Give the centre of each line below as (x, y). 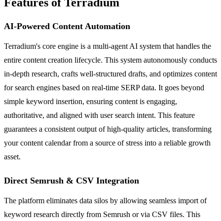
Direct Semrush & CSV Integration (72, 180)
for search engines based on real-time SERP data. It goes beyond (104, 87)
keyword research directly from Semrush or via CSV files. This (102, 214)
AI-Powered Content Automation (67, 26)
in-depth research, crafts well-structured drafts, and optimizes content (110, 74)
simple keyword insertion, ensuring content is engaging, (91, 101)
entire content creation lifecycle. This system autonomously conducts (110, 60)
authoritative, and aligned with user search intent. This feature (99, 115)
